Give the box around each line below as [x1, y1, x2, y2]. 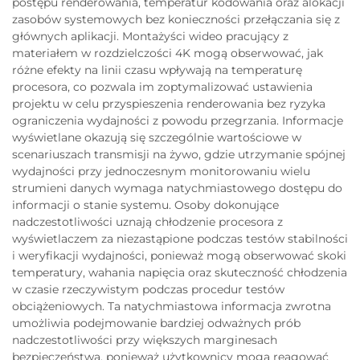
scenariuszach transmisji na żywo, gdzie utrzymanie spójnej [12, 147, 346, 162]
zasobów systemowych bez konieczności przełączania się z [12, 12, 340, 27]
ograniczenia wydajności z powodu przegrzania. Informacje [12, 113, 343, 129]
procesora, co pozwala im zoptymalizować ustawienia [12, 80, 313, 95]
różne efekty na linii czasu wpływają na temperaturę [12, 63, 302, 78]
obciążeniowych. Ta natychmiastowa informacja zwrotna [12, 299, 331, 314]
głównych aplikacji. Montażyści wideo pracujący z [12, 29, 288, 44]
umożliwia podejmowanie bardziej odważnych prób [12, 316, 301, 331]
